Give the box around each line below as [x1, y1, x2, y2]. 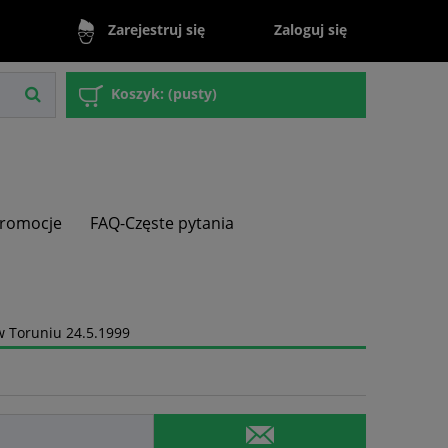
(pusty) [168, 84, 217, 104]
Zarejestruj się [107, 20, 205, 40]
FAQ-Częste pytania [90, 212, 235, 235]
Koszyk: [111, 84, 164, 104]
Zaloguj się [274, 19, 348, 39]
